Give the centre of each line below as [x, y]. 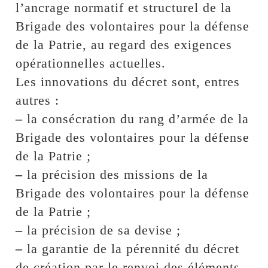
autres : [38, 100]
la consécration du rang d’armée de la [136, 118]
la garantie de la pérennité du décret [131, 248]
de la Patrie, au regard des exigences [124, 44]
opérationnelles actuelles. [91, 63]
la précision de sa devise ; [102, 230]
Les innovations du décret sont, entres [128, 81]
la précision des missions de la [116, 174]
